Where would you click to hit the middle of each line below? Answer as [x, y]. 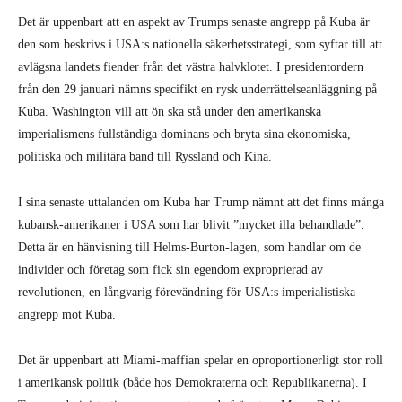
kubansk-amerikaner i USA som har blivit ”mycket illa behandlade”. [191, 224]
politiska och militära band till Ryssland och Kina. [145, 156]
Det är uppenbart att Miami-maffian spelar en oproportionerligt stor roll [201, 360]
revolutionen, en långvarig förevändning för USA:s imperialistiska [187, 292]
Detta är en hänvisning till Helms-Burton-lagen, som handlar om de [189, 247]
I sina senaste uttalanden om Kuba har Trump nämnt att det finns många [201, 202]
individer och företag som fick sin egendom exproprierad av [170, 269]
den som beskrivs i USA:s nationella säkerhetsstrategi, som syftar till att [200, 44]
